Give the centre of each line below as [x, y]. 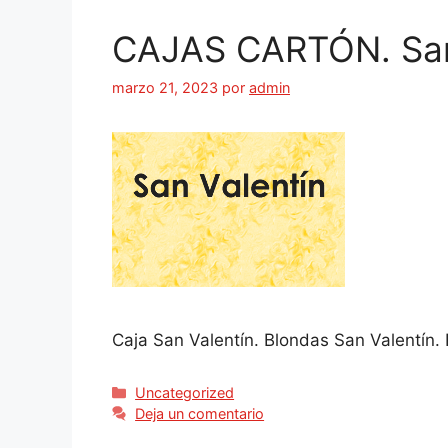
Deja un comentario [200, 413]
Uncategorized [185, 392]
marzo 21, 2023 [165, 87]
